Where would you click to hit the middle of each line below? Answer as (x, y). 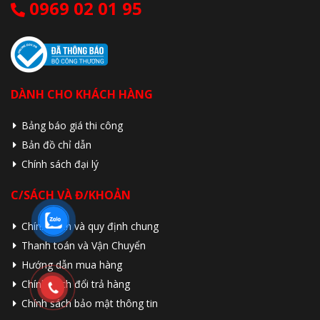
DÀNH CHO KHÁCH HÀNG (82, 95)
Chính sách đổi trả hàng (76, 284)
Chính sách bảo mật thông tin (90, 304)
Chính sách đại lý (60, 164)
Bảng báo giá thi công (72, 126)
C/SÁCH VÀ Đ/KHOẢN (71, 195)
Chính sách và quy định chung (90, 226)
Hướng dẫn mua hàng (72, 265)
